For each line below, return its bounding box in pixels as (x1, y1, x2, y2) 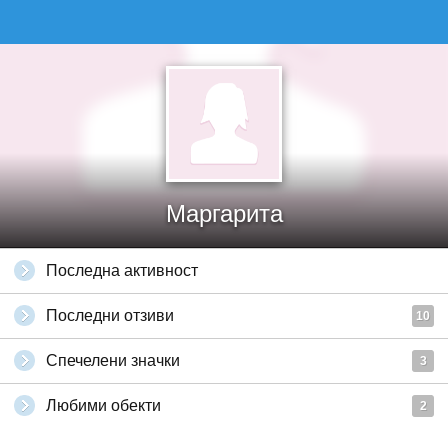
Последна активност (46, 262, 198, 279)
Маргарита (165, 200, 283, 227)
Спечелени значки (46, 352, 180, 369)
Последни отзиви (46, 307, 174, 324)
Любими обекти (46, 397, 161, 414)
